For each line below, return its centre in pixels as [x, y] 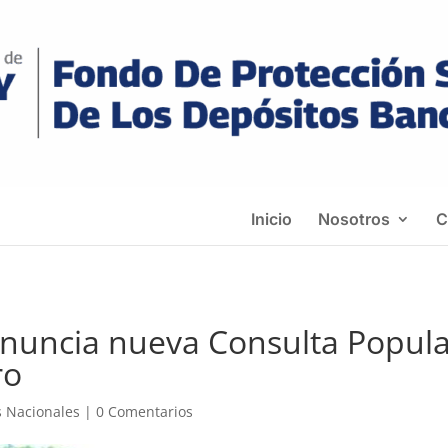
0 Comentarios [145, 411]
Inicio [271, 219]
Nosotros [354, 219]
